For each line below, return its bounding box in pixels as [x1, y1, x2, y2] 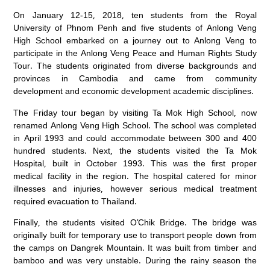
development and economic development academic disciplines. [13, 85, 254, 97]
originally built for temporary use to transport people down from [13, 229, 257, 241]
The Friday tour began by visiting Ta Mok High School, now [13, 106, 257, 118]
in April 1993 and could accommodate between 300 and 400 [13, 131, 257, 143]
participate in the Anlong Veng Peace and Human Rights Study [13, 47, 257, 59]
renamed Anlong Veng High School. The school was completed [13, 119, 257, 131]
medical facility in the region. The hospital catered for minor [13, 169, 257, 181]
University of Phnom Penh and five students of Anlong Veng [13, 22, 257, 34]
